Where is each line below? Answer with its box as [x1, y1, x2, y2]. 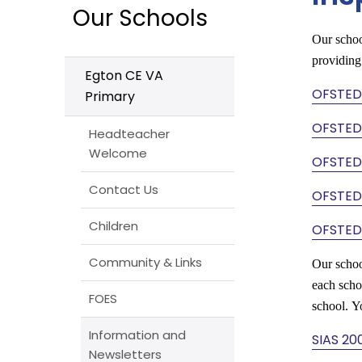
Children [89, 217, 138, 234]
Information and [89, 326, 186, 343]
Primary [85, 86, 135, 106]
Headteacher [89, 124, 170, 142]
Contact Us [89, 180, 158, 198]
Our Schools [73, 2, 208, 34]
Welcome [89, 144, 147, 162]
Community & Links [89, 253, 202, 271]
